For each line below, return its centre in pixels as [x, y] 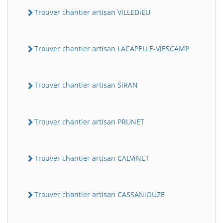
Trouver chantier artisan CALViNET [92, 158]
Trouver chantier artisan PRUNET [89, 121]
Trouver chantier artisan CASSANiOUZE [100, 195]
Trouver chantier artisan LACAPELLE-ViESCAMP [112, 49]
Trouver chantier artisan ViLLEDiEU [92, 12]
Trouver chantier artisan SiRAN [86, 85]
